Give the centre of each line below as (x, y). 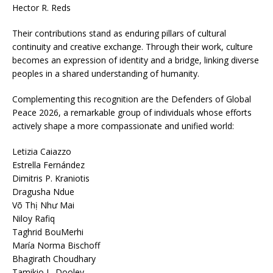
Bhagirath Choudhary (54, 258)
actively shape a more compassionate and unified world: (123, 126)
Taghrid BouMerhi (48, 232)
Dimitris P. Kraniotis (51, 178)
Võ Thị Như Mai (43, 205)
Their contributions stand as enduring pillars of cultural (119, 33)
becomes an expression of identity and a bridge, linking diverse (136, 60)
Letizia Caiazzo (42, 151)
